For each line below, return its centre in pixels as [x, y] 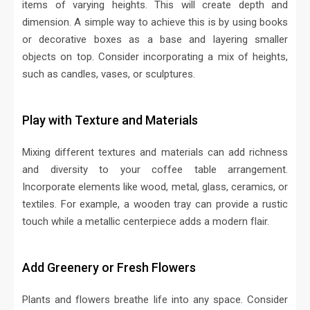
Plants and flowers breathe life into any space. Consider [155, 300]
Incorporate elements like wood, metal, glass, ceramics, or [155, 187]
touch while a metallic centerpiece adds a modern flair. [146, 222]
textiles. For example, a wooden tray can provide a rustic [155, 204]
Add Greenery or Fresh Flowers [109, 268]
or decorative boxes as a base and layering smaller [155, 40]
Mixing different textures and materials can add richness [155, 153]
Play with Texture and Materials [110, 120]
